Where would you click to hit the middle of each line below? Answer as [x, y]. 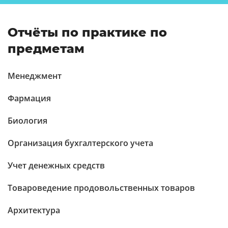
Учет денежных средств [56, 165]
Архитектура [34, 210]
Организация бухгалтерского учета [80, 143]
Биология [27, 121]
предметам [46, 49]
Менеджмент [35, 76]
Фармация [29, 98]
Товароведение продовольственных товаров [101, 188]
